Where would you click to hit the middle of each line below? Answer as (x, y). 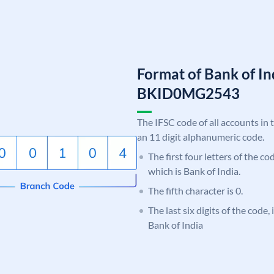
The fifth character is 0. (195, 190)
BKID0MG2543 (188, 93)
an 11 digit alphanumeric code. (201, 136)
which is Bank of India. (194, 171)
